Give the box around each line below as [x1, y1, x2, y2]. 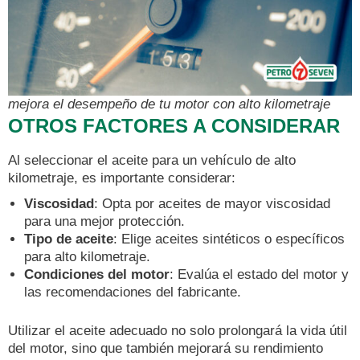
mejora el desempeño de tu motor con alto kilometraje [8, 96, 330, 112]
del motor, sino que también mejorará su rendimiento [8, 340, 323, 356]
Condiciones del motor [24, 267, 170, 282]
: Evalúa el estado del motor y [170, 267, 349, 282]
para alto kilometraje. [24, 249, 150, 264]
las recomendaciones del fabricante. [24, 284, 241, 300]
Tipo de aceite [24, 231, 113, 247]
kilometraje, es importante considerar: [8, 170, 235, 186]
